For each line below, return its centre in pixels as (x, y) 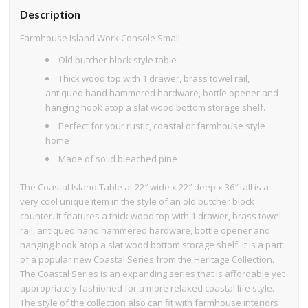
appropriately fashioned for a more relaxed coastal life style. (147, 288)
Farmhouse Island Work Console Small (100, 37)
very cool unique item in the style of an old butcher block (137, 202)
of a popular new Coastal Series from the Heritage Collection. (147, 260)
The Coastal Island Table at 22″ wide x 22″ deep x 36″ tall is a (145, 187)
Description (51, 14)
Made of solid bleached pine (118, 159)
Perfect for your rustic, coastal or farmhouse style (162, 126)
